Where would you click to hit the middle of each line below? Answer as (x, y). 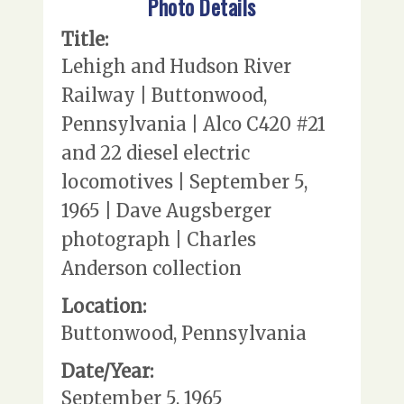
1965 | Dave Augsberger (166, 211)
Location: (104, 307)
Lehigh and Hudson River (176, 67)
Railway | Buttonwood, (164, 96)
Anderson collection (151, 269)
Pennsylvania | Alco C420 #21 (193, 124)
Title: (85, 40)
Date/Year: (107, 372)
